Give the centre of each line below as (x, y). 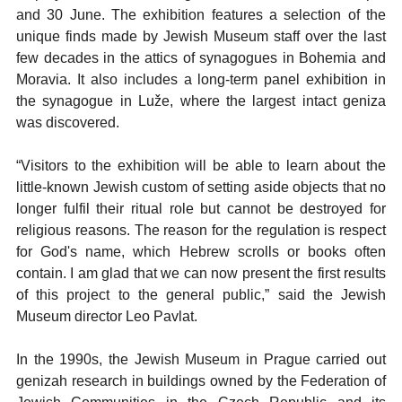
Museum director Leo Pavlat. (107, 316)
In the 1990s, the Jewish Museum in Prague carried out (201, 359)
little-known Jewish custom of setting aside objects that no (201, 187)
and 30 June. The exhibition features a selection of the (201, 15)
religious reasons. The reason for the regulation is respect (201, 230)
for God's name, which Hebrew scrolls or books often (201, 252)
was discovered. (68, 122)
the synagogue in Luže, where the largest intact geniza (201, 101)
